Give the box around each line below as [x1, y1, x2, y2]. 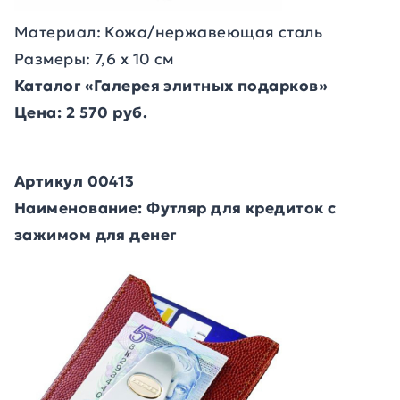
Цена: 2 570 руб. [14, 103, 148, 122]
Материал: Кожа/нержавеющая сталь [14, 22, 323, 42]
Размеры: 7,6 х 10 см [14, 49, 174, 69]
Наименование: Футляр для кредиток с [14, 198, 337, 218]
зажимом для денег [14, 225, 177, 245]
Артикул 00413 [14, 171, 135, 191]
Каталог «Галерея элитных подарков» [14, 76, 328, 96]
